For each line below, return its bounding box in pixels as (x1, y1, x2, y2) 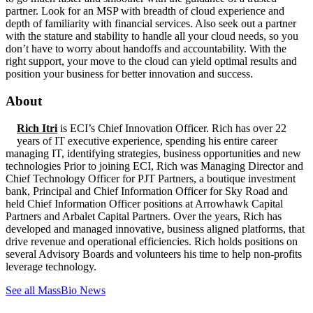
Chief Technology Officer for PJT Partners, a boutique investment (6, 173, 296, 185)
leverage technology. (6, 261, 99, 273)
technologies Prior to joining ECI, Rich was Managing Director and (6, 160, 303, 173)
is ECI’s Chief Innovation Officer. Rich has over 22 (57, 122, 286, 135)
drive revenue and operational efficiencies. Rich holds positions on (6, 235, 298, 248)
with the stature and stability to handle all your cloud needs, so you (6, 30, 298, 43)
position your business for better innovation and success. (6, 68, 253, 80)
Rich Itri (17, 122, 57, 135)
